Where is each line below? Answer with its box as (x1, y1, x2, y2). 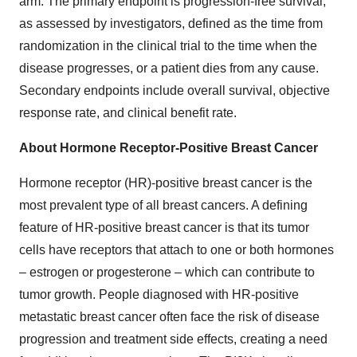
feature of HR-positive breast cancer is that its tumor (19, 221, 309, 234)
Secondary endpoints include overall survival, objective (19, 84, 330, 97)
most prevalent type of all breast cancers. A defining (19, 198, 308, 212)
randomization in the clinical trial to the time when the (19, 39, 317, 53)
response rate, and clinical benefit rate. (19, 106, 237, 120)
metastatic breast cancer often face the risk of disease (19, 310, 320, 324)
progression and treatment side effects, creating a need (19, 332, 328, 346)
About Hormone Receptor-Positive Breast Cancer (19, 141, 318, 155)
